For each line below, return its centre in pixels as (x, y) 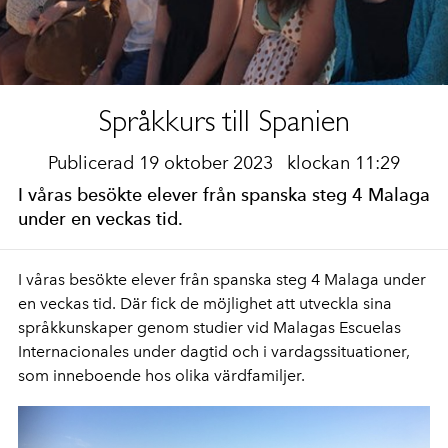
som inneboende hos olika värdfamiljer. (161, 375)
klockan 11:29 (343, 163)
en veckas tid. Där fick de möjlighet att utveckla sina (205, 303)
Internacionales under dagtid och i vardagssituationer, (214, 351)
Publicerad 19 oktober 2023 (163, 163)
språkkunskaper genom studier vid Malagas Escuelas (209, 327)
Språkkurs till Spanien (224, 120)
